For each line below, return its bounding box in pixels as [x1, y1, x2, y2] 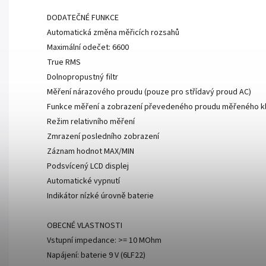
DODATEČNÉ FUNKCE [47, 12, 119, 24]
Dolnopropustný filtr [47, 71, 118, 84]
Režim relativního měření [47, 116, 135, 128]
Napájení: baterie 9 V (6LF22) [47, 249, 145, 262]
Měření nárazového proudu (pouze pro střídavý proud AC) [47, 86, 251, 99]
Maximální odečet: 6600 [47, 42, 129, 54]
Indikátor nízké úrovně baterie [47, 190, 154, 202]
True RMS [47, 56, 81, 69]
